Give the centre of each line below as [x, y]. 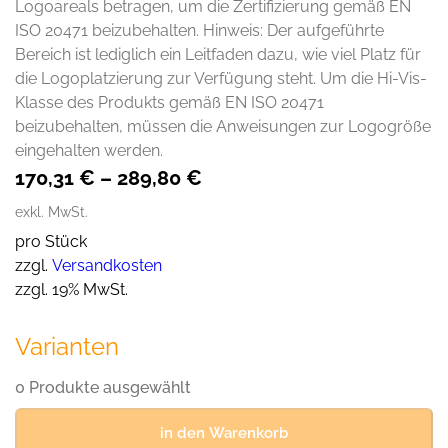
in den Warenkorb [224, 433]
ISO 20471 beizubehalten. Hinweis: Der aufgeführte [199, 31]
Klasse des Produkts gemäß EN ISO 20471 [169, 103]
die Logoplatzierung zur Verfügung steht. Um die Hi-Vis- [221, 79]
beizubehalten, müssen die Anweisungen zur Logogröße [223, 127]
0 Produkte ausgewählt [103, 388]
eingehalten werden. [89, 151]
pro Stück [51, 242]
